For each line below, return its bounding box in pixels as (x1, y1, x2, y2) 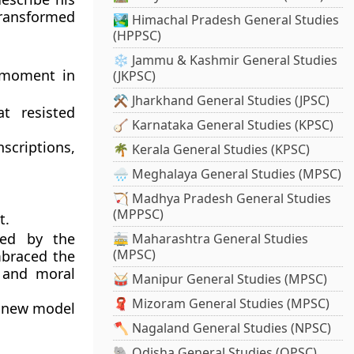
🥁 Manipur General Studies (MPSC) (113, 270, 328, 288)
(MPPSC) (113, 205, 164, 224)
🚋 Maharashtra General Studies (113, 230, 309, 248)
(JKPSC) (113, 67, 156, 85)
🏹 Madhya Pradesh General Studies (113, 190, 332, 208)
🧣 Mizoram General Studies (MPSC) (113, 295, 330, 313)
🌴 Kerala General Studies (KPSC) (113, 141, 311, 159)
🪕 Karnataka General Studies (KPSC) (113, 116, 334, 134)
